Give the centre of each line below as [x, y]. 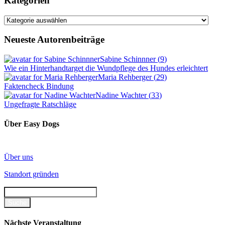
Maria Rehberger [126, 77]
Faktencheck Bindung [39, 86]
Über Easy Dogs [32, 124]
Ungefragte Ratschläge [40, 104]
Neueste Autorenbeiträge [54, 40]
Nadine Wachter [122, 95]
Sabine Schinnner [129, 59]
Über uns [19, 157]
